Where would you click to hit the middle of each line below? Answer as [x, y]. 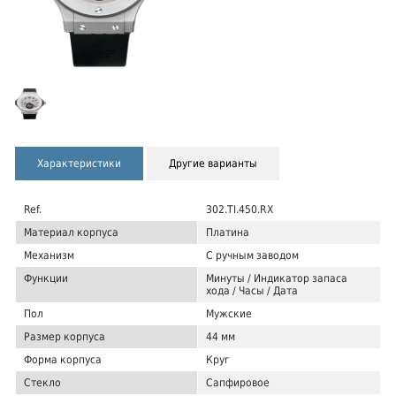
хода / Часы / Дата [252, 290]
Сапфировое [238, 382]
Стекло [42, 382]
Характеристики [79, 163]
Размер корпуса [65, 336]
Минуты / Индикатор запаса [277, 278]
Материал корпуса [71, 232]
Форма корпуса [63, 359]
